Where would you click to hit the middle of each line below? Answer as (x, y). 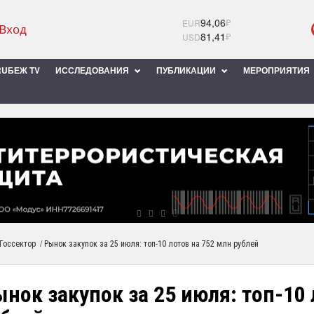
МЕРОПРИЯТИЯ (278, 70)
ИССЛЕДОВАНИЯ (93, 70)
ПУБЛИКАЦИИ (187, 70)
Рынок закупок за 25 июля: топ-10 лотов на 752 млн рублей (151, 244)
